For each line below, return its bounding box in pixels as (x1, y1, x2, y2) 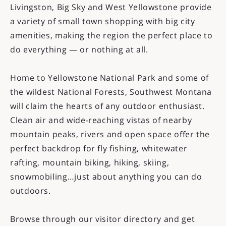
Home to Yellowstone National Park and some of (10, 72, 209, 83)
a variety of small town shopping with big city (10, 16, 195, 27)
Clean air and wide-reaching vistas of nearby (10, 115, 192, 126)
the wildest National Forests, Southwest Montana (10, 86, 212, 97)
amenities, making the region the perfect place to (10, 30, 213, 41)
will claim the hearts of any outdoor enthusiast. (10, 100, 205, 111)
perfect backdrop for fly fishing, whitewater (10, 143, 188, 154)
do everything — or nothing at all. (10, 44, 148, 55)
